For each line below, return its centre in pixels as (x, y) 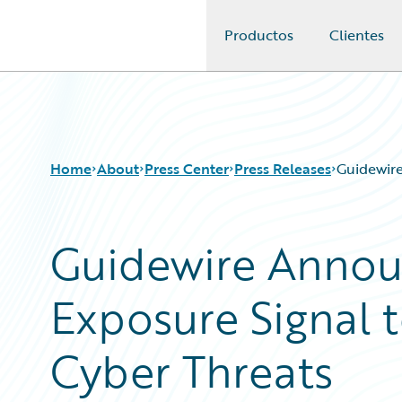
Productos (259, 35)
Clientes (357, 35)
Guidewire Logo (87, 46)
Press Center (187, 169)
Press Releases (283, 169)
